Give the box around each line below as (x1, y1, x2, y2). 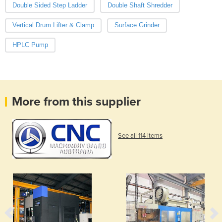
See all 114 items (118, 132, 163, 140)
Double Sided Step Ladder (12, 1, 87, 9)
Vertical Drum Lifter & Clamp (12, 21, 94, 29)
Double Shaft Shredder (107, 1, 172, 9)
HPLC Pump (12, 41, 48, 49)
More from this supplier (12, 94, 141, 110)
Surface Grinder (114, 21, 160, 29)
